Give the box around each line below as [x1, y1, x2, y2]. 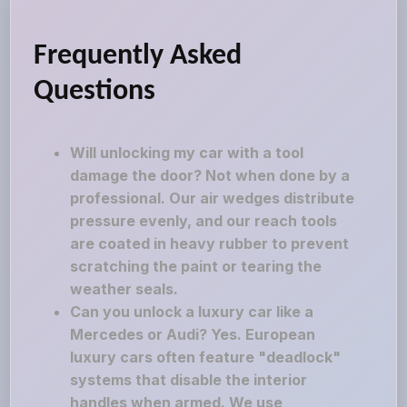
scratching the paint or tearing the [70, 257, 323, 275]
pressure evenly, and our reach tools [70, 212, 338, 230]
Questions [34, 77, 156, 106]
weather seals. [70, 280, 179, 298]
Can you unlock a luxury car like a [70, 303, 314, 321]
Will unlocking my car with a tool [70, 144, 304, 162]
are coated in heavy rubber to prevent [70, 234, 350, 253]
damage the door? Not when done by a [70, 166, 351, 184]
